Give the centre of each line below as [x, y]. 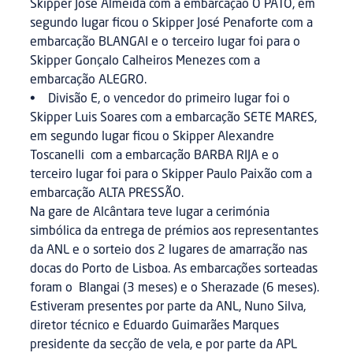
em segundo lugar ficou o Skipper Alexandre [152, 137]
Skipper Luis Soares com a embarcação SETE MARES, [174, 119]
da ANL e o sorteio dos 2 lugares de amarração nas [169, 251]
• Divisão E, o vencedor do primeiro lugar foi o [160, 100]
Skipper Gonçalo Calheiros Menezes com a [145, 62]
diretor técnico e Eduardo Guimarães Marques [155, 327]
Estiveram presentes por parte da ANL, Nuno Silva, [168, 308]
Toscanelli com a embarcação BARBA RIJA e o [155, 156]
